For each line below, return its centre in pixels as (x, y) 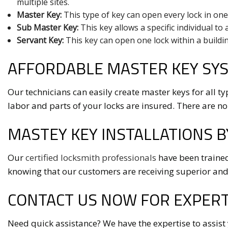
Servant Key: (40, 40)
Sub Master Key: (47, 27)
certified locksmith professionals (91, 158)
